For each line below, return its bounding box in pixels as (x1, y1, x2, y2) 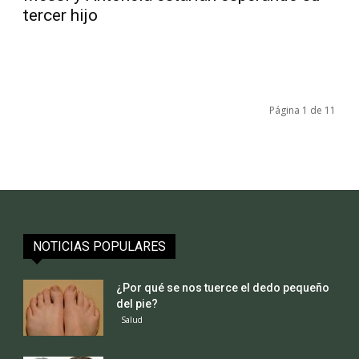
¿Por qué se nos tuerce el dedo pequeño (116, 280, 330, 294)
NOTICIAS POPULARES (33, 238, 167, 254)
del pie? (116, 296, 159, 310)
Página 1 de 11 (268, 103, 336, 117)
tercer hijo (23, 5, 99, 25)
